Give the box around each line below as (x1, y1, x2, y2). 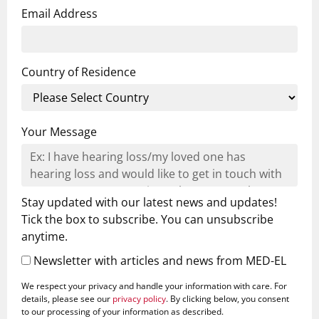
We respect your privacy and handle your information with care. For (21, 279, 287, 292)
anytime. (21, 228, 68, 244)
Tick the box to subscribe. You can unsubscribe (21, 211, 273, 227)
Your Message (21, 123, 97, 140)
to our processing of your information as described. (21, 305, 224, 318)
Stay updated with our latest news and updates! (21, 194, 277, 210)
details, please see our (21, 292, 113, 305)
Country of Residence (21, 63, 136, 80)
